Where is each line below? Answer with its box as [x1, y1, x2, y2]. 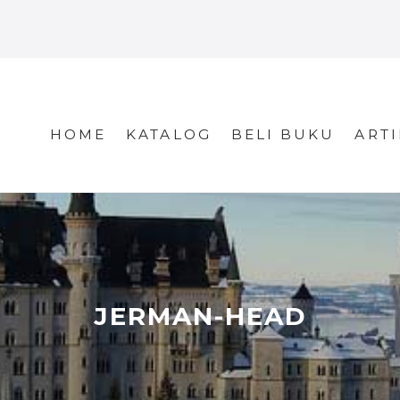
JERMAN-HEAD [93, 301, 307, 332]
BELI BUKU [230, 126, 336, 143]
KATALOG [126, 126, 212, 143]
